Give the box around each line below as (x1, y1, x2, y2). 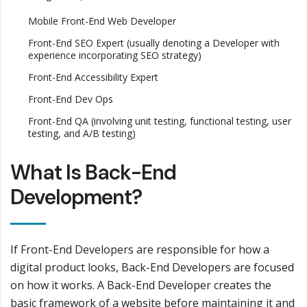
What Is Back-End (10, 159, 176, 186)
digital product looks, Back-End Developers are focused (10, 260, 294, 275)
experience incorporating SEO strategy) (28, 49, 201, 62)
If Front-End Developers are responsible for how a (10, 242, 269, 257)
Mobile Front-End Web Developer (28, 14, 176, 27)
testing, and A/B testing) (28, 127, 136, 140)
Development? (10, 184, 142, 210)
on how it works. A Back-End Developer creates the (10, 278, 271, 293)
